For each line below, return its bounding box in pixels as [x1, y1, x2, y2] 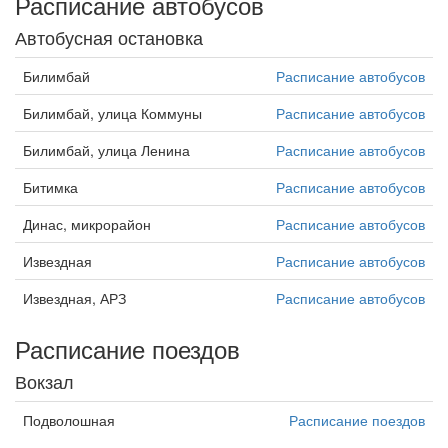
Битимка [23, 177, 78, 197]
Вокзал [15, 368, 74, 394]
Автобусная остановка [15, 24, 203, 50]
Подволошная [23, 410, 115, 430]
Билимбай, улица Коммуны [23, 103, 202, 123]
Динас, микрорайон [23, 214, 151, 234]
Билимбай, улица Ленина [23, 140, 190, 160]
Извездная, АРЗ [23, 288, 126, 308]
